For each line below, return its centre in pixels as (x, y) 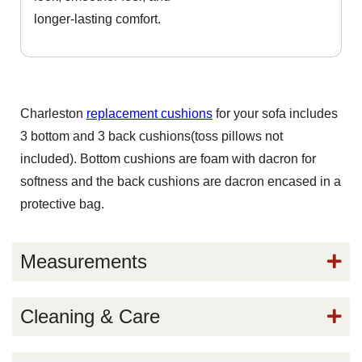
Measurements (84, 262)
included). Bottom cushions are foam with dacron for (168, 159)
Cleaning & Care (90, 317)
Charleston (53, 114)
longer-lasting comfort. (97, 19)
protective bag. (62, 204)
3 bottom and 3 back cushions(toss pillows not (152, 137)
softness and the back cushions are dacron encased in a (181, 182)
